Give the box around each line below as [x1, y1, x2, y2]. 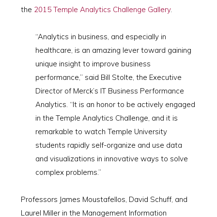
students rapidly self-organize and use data [35, 140, 182, 150]
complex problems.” [35, 168, 101, 177]
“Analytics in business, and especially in [35, 32, 166, 41]
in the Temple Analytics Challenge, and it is [35, 113, 178, 123]
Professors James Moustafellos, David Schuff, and [20, 195, 187, 204]
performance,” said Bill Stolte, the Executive [35, 73, 182, 82]
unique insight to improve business [35, 59, 151, 68]
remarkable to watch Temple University [35, 127, 167, 136]
